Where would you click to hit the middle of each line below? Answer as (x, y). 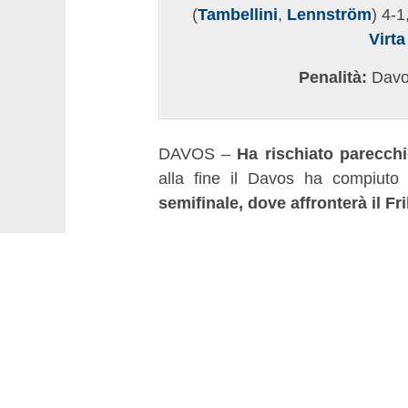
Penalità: (333, 77)
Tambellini (238, 14)
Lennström (329, 14)
